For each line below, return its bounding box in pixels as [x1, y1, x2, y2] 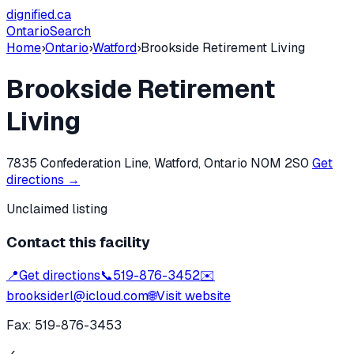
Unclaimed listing [6, 200, 107, 217]
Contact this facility [6, 232, 150, 252]
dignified [6, 6, 55, 23]
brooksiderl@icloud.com [6, 288, 149, 305]
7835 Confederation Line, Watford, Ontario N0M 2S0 [6, 154, 309, 171]
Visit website [156, 288, 231, 305]
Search [50, 23, 91, 40]
